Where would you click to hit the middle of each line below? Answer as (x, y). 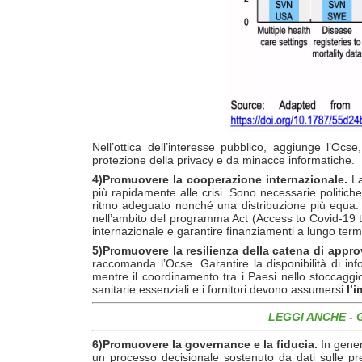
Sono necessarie (273, 192)
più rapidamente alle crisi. (159, 192)
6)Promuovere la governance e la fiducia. (205, 344)
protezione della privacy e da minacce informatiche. (223, 160)
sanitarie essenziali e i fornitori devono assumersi (219, 289)
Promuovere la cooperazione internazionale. (225, 179)
